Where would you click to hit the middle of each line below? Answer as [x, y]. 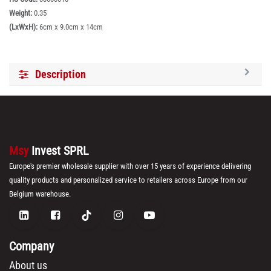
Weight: [21, 13]
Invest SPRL [60, 150]
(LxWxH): [24, 27]
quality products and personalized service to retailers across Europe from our [128, 180]
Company [31, 246]
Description [60, 74]
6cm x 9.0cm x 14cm [71, 27]
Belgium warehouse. [40, 194]
